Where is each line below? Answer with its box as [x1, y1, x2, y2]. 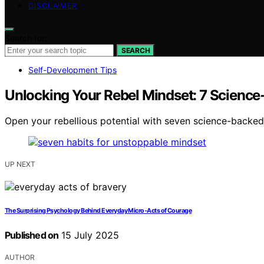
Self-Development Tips [28, 64, 117, 75]
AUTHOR [5, 253, 35, 262]
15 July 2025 [58, 229, 120, 242]
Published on [5, 229, 59, 242]
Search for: [5, 32, 47, 43]
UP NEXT [5, 160, 35, 169]
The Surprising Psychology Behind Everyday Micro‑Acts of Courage [5, 207, 192, 215]
